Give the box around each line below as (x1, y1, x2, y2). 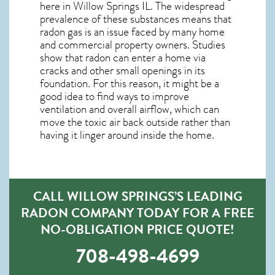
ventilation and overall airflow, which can (40, 100, 219, 118)
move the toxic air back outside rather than (40, 113, 230, 131)
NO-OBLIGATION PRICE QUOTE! (41, 219, 234, 239)
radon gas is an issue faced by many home (40, 23, 225, 41)
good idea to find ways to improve (40, 87, 189, 105)
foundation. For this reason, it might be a (40, 74, 219, 92)
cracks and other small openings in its (40, 61, 205, 79)
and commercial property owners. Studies (40, 36, 225, 53)
